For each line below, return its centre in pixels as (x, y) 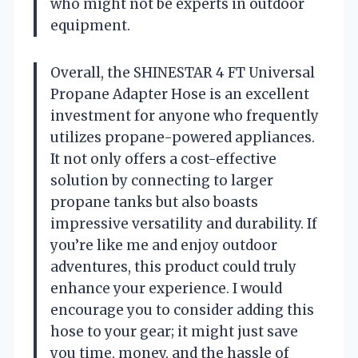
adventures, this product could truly (173, 267)
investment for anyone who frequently (185, 115)
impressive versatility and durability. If (184, 223)
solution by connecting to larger (162, 180)
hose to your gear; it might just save (174, 331)
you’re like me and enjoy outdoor (164, 245)
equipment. (90, 25)
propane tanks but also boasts (154, 202)
